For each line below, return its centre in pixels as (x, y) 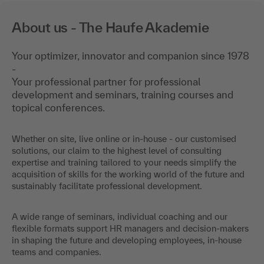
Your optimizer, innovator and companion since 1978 (131, 55)
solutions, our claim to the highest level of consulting (117, 150)
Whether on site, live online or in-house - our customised (124, 138)
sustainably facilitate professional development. (107, 186)
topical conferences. (58, 107)
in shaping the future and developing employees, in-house (127, 240)
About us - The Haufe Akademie (110, 27)
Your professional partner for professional (106, 81)
